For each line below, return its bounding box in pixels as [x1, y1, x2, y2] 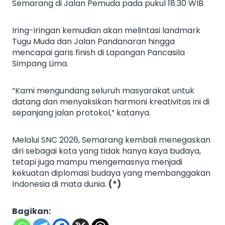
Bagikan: [12, 205, 51, 217]
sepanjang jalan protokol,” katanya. [12, 107, 151, 119]
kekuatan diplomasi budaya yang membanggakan [12, 167, 210, 179]
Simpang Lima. [12, 58, 68, 70]
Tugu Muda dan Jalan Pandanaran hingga [12, 36, 175, 48]
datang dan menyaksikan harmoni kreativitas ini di [12, 96, 209, 108]
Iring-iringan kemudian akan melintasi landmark [12, 25, 200, 37]
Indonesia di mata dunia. [12, 178, 108, 190]
